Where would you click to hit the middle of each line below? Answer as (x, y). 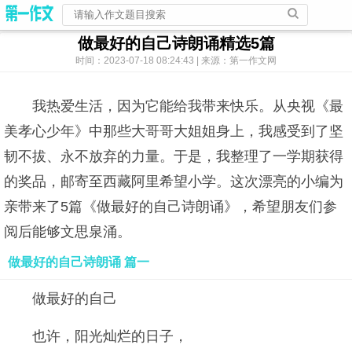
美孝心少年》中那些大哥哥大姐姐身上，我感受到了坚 (174, 131)
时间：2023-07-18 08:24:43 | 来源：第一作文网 (176, 60)
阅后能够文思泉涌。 (68, 232)
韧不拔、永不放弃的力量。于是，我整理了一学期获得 (174, 156)
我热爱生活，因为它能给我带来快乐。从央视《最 (188, 106)
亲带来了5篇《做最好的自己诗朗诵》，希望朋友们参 (170, 207)
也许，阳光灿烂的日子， (110, 336)
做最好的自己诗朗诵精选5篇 (176, 43)
